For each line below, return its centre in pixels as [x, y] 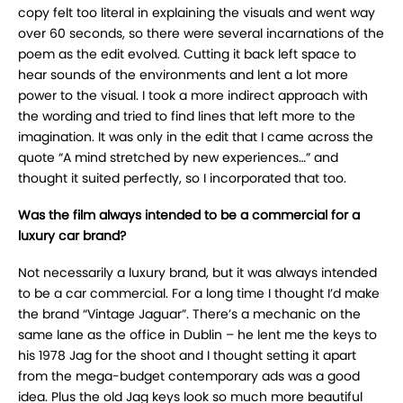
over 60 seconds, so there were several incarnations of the [201, 34]
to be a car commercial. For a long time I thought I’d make [199, 294]
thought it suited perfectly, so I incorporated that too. [182, 179]
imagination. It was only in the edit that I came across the [196, 137]
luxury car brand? [72, 236]
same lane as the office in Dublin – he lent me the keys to [197, 335]
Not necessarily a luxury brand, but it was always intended [197, 273]
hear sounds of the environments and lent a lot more [183, 75]
